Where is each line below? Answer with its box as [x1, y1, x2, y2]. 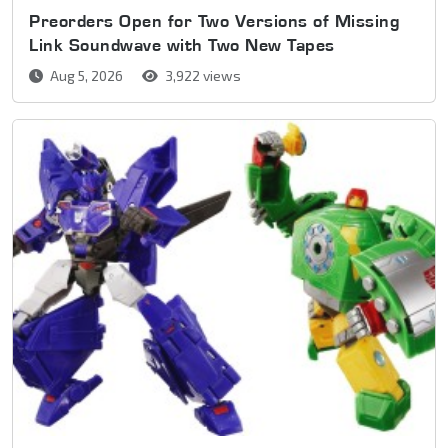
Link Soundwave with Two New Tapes [29, 33, 335, 55]
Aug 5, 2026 [47, 66, 126, 84]
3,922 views [162, 66, 241, 84]
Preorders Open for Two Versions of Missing [29, 9, 400, 31]
